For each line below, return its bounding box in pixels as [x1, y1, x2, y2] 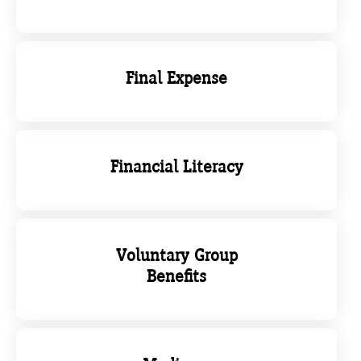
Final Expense [126, 67, 227, 88]
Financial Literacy [110, 156, 243, 176]
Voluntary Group [115, 244, 238, 265]
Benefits [147, 265, 206, 286]
